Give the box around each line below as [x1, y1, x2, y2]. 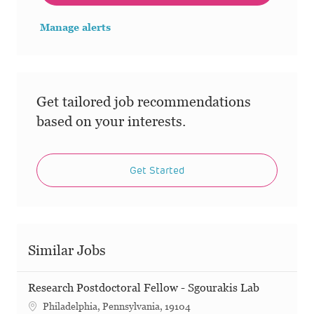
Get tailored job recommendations [36, 94, 251, 110]
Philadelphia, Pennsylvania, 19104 [43, 301, 191, 313]
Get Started [130, 164, 184, 177]
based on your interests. [36, 114, 186, 130]
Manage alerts [40, 21, 111, 34]
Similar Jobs [28, 243, 106, 259]
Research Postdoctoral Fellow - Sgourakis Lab [28, 281, 259, 295]
